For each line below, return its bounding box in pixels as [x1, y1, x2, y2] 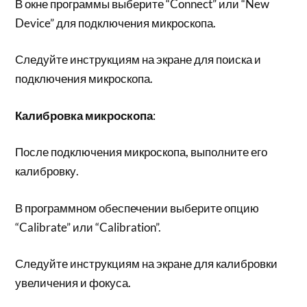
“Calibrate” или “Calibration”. [15, 219, 162, 234]
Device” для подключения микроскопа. [15, 15, 217, 30]
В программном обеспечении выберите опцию [15, 200, 260, 215]
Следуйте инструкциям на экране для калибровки [15, 256, 278, 271]
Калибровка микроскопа [15, 108, 153, 123]
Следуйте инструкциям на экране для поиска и [15, 52, 262, 66]
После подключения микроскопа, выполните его [15, 145, 268, 159]
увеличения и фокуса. [15, 275, 132, 290]
